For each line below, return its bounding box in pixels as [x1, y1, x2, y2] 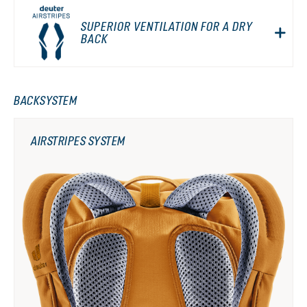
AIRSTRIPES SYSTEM [31, 134, 125, 148]
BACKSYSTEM [14, 93, 77, 108]
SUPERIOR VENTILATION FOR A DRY [81, 19, 254, 34]
